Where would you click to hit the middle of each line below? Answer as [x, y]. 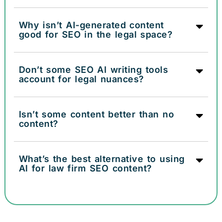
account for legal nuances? [81, 79]
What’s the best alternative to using [102, 159]
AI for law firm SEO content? [85, 168]
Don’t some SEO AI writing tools [93, 69]
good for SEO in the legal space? [96, 34]
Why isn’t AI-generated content [91, 25]
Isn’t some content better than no [96, 114]
